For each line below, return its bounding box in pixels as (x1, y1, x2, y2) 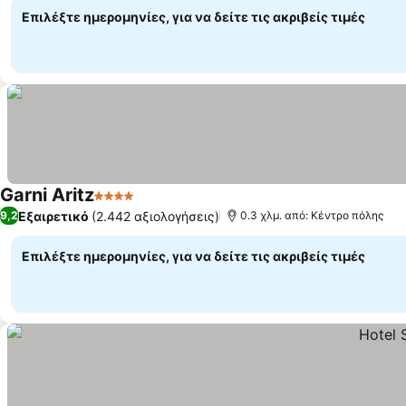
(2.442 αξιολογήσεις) (92, 208, 219, 224)
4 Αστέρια (93, 196, 162, 214)
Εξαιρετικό (18, 208, 89, 224)
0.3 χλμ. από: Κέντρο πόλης (240, 208, 383, 222)
